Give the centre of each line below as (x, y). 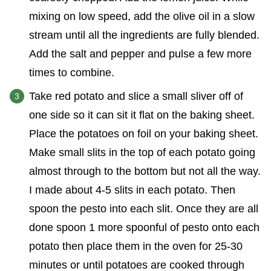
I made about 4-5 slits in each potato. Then (132, 190)
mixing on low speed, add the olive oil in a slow (142, 17)
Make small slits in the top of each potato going (142, 153)
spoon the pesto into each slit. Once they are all (144, 209)
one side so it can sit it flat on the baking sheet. (142, 115)
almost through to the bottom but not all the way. (145, 171)
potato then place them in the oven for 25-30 (136, 247)
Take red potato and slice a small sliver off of (136, 96)
